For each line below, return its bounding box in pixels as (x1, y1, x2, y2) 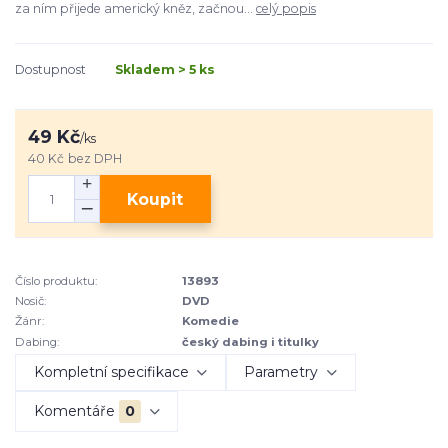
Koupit (127, 189, 184, 209)
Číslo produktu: (15, 273, 97, 288)
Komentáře (33, 401, 115, 420)
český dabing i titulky (182, 334, 320, 349)
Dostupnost (15, 61, 86, 77)
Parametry (244, 362, 319, 381)
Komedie (182, 314, 240, 329)
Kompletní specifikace (33, 362, 189, 381)
